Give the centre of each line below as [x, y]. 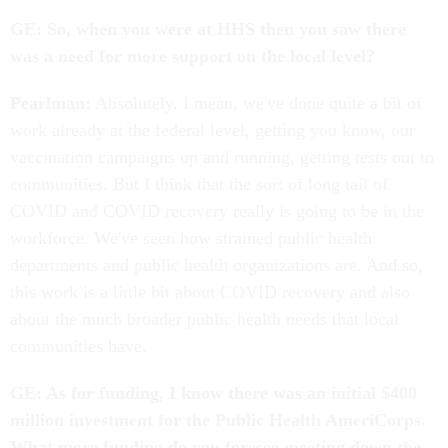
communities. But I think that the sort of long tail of [199, 184]
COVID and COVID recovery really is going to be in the [217, 211]
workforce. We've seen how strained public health [191, 238]
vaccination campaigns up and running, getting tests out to [222, 157]
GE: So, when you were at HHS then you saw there [208, 29]
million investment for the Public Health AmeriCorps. [218, 420]
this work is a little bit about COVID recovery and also [210, 292]
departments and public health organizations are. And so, [216, 265]
